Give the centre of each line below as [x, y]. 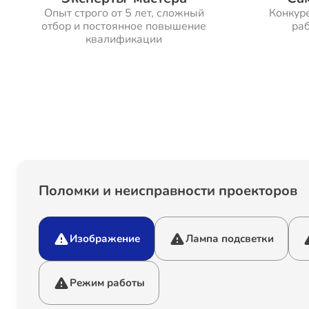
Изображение [105, 239]
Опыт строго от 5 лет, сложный [124, 13]
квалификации [124, 39]
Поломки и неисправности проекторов [168, 191]
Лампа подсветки [230, 239]
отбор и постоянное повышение [124, 26]
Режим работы [107, 283]
